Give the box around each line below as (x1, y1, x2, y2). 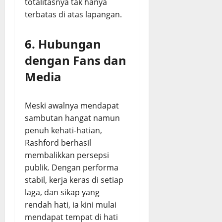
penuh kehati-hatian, (25, 125, 102, 136)
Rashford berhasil (25, 137, 91, 148)
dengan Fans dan (25, 52, 126, 68)
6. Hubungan (25, 36, 101, 52)
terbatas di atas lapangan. (25, 9, 122, 20)
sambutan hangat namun (25, 112, 120, 123)
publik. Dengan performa (25, 162, 118, 173)
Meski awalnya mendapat (25, 100, 119, 111)
